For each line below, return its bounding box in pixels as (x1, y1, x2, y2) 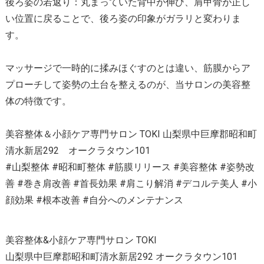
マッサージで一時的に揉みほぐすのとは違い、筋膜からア (5, 62, 250, 74)
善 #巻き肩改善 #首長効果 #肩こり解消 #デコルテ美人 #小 (5, 177, 257, 189)
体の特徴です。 (5, 95, 71, 107)
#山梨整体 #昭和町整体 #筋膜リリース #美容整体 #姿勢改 (5, 161, 255, 173)
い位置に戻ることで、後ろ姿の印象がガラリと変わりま (5, 12, 241, 24)
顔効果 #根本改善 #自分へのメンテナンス (5, 194, 183, 206)
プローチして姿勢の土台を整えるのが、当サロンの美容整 (5, 78, 250, 90)
